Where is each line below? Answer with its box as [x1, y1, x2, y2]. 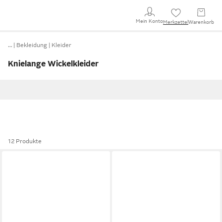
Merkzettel [163, 19, 188, 25]
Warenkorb [188, 19, 214, 25]
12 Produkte [8, 138, 42, 145]
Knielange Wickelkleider [8, 59, 99, 68]
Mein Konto [136, 18, 163, 24]
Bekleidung [16, 42, 47, 49]
